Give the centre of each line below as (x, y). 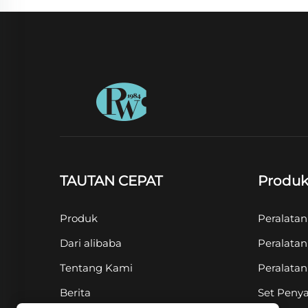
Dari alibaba (91, 243)
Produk (79, 219)
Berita (75, 293)
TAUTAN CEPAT (111, 181)
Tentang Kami (96, 268)
